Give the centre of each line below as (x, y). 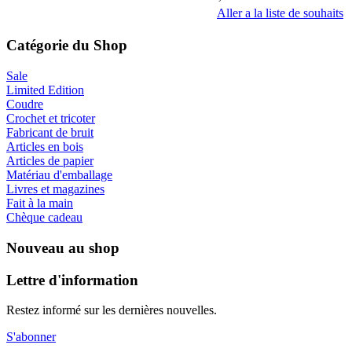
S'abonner (31, 337)
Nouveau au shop (63, 247)
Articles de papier (50, 161)
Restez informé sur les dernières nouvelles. (112, 310)
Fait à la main (40, 203)
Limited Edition (45, 90)
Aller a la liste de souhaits (280, 13)
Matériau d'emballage (59, 175)
